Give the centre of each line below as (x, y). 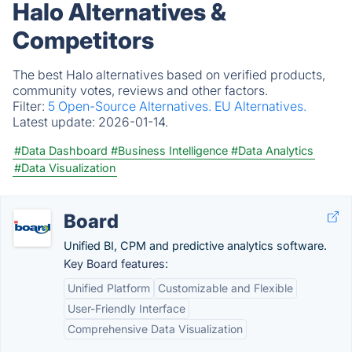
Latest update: (55, 122)
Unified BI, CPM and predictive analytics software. (195, 246)
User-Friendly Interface (126, 308)
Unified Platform (109, 288)
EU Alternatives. (260, 106)
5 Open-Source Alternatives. (131, 106)
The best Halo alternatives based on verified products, (169, 75)
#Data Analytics (272, 150)
